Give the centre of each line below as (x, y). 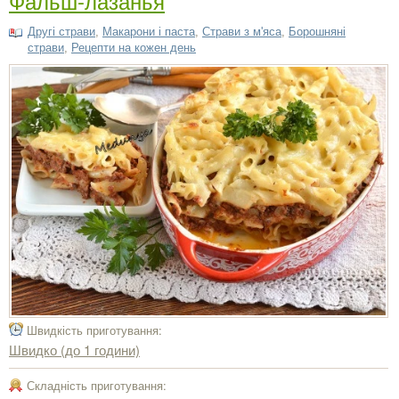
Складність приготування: (97, 386)
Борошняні (317, 31)
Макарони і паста (149, 31)
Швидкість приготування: (94, 330)
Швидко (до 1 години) (74, 350)
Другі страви (61, 31)
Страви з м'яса (242, 31)
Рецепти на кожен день (134, 47)
